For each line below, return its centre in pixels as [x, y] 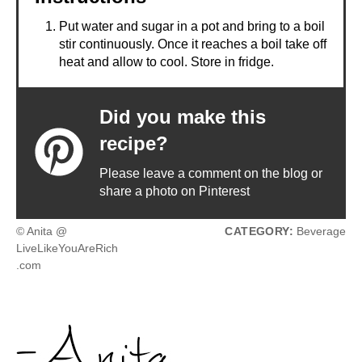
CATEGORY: [259, 231]
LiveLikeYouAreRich [67, 248]
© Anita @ [42, 231]
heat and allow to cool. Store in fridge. [166, 61]
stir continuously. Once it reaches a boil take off [193, 44]
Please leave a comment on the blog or [211, 173]
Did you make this [183, 116]
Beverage [320, 231]
